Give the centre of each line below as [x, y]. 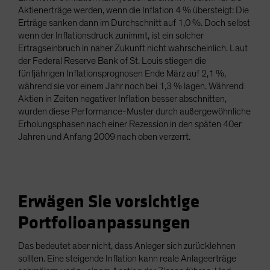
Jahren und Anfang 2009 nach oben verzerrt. [104, 137]
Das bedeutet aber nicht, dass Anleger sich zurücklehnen [127, 246]
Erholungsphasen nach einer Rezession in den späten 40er [130, 124]
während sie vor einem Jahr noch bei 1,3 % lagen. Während [131, 86]
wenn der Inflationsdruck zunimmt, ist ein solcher [111, 36]
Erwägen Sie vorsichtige [109, 202]
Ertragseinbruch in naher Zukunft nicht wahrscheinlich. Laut [133, 49]
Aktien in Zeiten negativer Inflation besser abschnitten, [122, 99]
